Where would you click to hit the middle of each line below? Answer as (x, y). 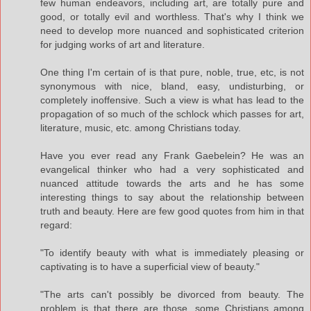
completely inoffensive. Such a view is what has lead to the (172, 100)
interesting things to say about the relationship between (172, 197)
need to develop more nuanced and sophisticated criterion (172, 30)
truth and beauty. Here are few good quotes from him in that (172, 211)
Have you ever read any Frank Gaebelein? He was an (172, 155)
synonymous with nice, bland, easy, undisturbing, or (172, 86)
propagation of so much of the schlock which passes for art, (172, 114)
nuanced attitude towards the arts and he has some (172, 183)
